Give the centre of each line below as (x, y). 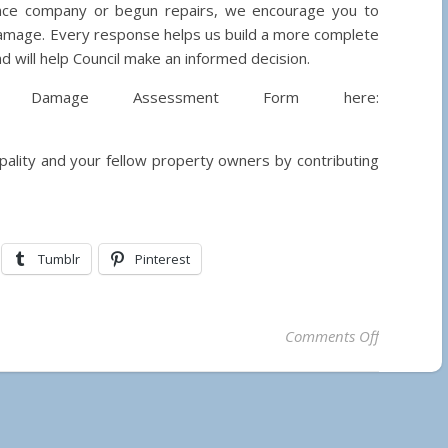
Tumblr (59, 258)
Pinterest (163, 258)
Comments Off (331, 335)
